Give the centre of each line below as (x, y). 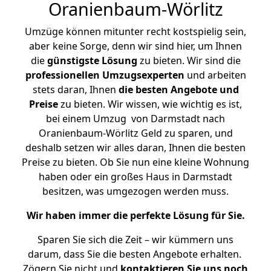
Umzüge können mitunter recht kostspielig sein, (135, 31)
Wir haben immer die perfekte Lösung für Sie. (135, 215)
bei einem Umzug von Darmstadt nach (135, 119)
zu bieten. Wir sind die (189, 60)
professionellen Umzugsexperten (105, 75)
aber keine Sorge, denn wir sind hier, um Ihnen (135, 46)
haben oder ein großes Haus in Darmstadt (135, 177)
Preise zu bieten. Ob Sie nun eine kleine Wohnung (135, 162)
